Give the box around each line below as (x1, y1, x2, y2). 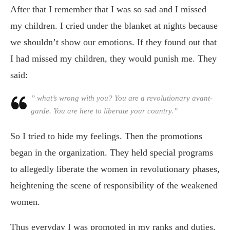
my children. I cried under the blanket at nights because (10, 20, 218, 31)
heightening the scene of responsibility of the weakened (10, 180, 218, 190)
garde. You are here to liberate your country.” (31, 106, 178, 115)
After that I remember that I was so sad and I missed (10, 4, 206, 14)
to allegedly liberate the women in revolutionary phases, (10, 163, 220, 174)
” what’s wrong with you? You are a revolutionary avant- (31, 93, 213, 102)
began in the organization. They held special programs (10, 147, 213, 158)
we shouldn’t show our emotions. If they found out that (10, 36, 217, 47)
